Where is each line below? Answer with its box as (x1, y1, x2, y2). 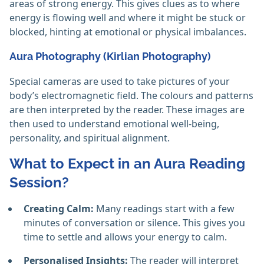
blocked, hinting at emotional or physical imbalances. (9, 25, 246, 39)
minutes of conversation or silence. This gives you (24, 216, 245, 230)
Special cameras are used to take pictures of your (9, 75, 230, 88)
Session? (9, 174, 69, 192)
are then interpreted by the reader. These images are (9, 103, 245, 117)
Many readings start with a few (94, 202, 235, 216)
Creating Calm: (24, 202, 94, 216)
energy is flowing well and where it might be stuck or (9, 11, 246, 25)
